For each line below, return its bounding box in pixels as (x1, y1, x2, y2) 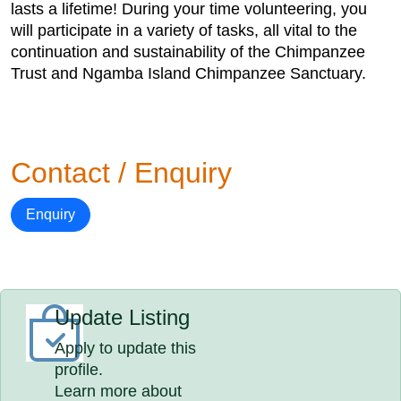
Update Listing (55, 305, 191, 329)
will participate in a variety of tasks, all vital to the (11, 21, 357, 39)
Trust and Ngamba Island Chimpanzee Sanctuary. (11, 64, 366, 82)
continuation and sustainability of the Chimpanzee (11, 43, 365, 61)
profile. (55, 361, 104, 379)
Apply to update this (55, 339, 197, 357)
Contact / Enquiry (11, 157, 232, 189)
